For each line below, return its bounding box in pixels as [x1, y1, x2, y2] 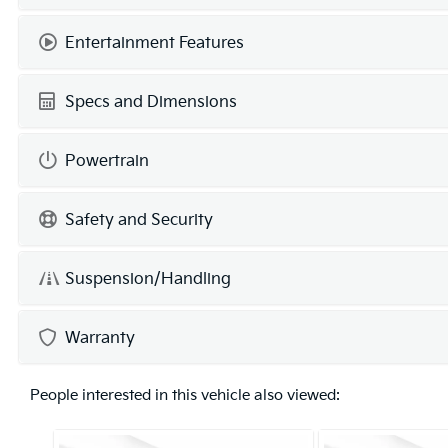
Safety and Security [61, 211, 213, 231]
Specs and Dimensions [61, 93, 237, 113]
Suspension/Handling [61, 270, 231, 290]
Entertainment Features [61, 34, 244, 54]
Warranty [61, 329, 135, 349]
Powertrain [61, 152, 149, 172]
